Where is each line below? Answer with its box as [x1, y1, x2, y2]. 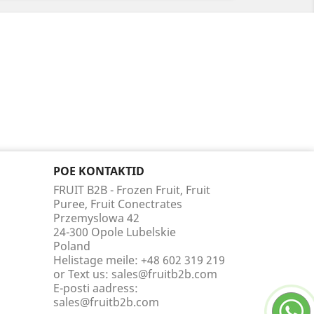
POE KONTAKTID [53, 163, 144, 179]
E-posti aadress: [53, 280, 138, 296]
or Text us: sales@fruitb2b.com [53, 266, 217, 282]
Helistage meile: [53, 252, 141, 268]
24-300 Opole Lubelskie [53, 224, 176, 240]
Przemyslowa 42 [53, 210, 139, 226]
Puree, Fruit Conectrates [53, 196, 182, 212]
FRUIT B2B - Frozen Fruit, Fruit [53, 182, 210, 198]
